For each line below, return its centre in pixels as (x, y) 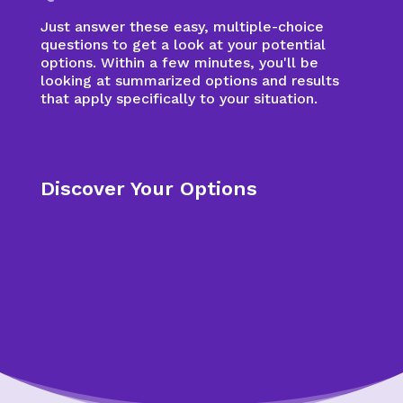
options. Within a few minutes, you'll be (179, 63)
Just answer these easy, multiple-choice (182, 27)
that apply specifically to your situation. (179, 99)
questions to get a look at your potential (183, 45)
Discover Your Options (148, 188)
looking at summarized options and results (189, 81)
